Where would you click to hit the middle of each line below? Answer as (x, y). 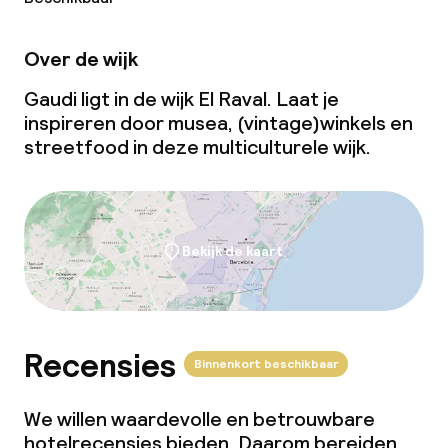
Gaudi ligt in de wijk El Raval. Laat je (181, 99)
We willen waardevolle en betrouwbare (199, 419)
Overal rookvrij (125, 67)
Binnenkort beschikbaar (266, 364)
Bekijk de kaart (232, 251)
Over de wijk (81, 59)
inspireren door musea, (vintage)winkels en (218, 123)
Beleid (53, 20)
